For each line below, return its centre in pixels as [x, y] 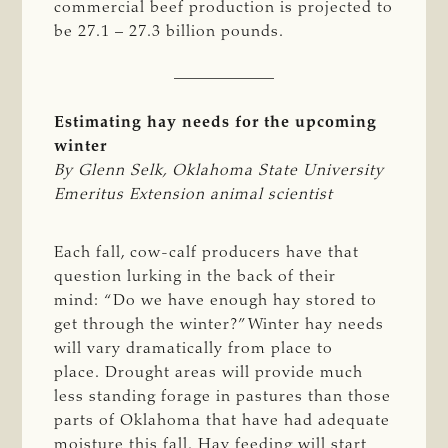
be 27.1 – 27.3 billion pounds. [179, 31]
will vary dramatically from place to [194, 348]
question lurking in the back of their [195, 276]
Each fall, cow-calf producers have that [207, 252]
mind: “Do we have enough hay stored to [216, 300]
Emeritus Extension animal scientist [196, 194]
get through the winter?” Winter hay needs [219, 324]
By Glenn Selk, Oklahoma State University [219, 170]
